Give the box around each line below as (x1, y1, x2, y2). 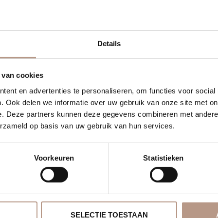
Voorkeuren (34, 153, 74, 162)
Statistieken (143, 153, 184, 162)
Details (97, 39, 121, 48)
